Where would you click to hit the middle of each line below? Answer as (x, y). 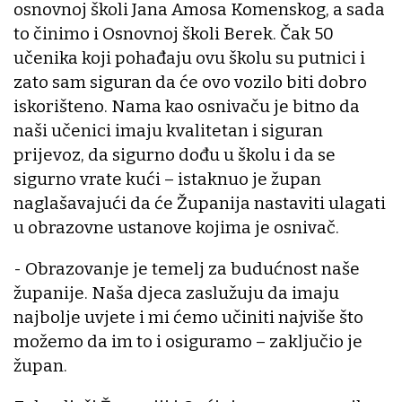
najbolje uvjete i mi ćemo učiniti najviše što (188, 318)
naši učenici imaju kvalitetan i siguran (168, 131)
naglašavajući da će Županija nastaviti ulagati (200, 204)
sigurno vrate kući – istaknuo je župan (167, 179)
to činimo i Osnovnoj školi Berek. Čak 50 (174, 34)
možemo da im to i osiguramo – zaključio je (188, 342)
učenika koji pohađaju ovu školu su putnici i (189, 58)
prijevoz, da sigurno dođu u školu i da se (175, 155)
